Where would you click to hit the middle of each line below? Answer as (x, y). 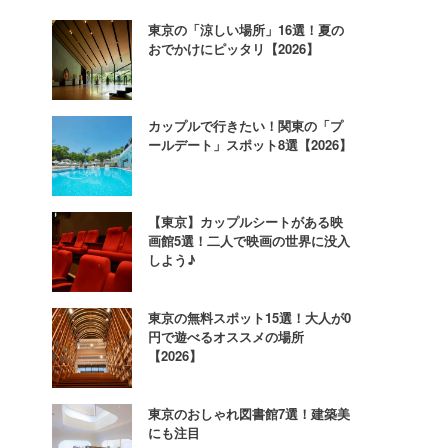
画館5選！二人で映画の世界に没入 (249, 240)
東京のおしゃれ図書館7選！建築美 (249, 413)
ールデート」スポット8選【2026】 (250, 144)
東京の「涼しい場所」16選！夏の (246, 29)
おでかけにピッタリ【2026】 (233, 48)
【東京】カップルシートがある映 (245, 221)
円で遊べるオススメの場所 (226, 336)
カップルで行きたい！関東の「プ (245, 125)
